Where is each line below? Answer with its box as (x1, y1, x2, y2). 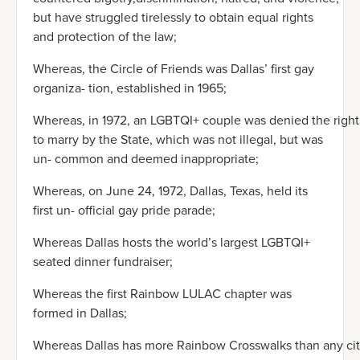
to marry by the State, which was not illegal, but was (33, 130, 323, 149)
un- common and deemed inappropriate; (33, 149, 259, 169)
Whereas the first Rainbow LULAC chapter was (33, 284, 292, 304)
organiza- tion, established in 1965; (33, 79, 227, 98)
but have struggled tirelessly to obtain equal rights (33, 8, 313, 27)
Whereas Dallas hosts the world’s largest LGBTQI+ (33, 233, 310, 252)
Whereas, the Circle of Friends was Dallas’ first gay (33, 59, 314, 79)
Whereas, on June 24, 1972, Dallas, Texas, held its (33, 182, 308, 201)
